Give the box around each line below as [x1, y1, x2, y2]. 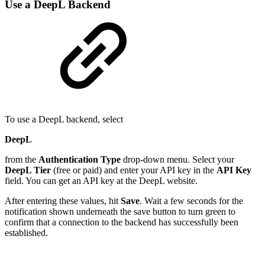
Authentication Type [38, 154, 121, 164]
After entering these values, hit [5, 195, 121, 206]
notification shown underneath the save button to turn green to [5, 206, 235, 216]
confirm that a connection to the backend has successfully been [5, 216, 238, 227]
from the [5, 154, 38, 164]
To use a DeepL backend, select [5, 114, 123, 124]
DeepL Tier [5, 164, 51, 175]
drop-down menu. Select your [121, 154, 234, 164]
